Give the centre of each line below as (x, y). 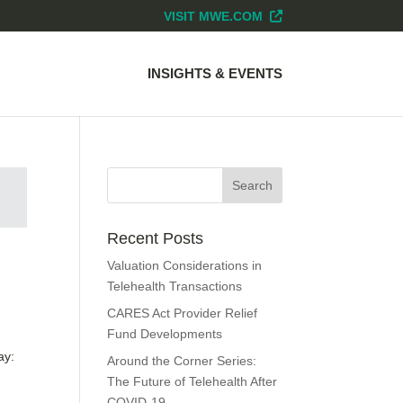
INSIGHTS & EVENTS (215, 73)
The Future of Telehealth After (193, 381)
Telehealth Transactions (175, 286)
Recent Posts (156, 238)
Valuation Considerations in (185, 265)
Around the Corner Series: (182, 361)
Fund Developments (165, 334)
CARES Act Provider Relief (183, 313)
